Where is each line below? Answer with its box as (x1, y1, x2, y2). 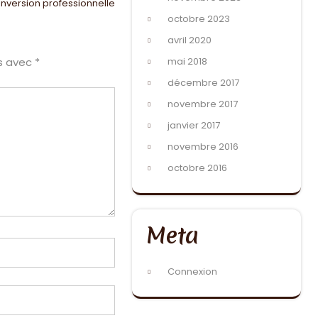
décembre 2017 (168, 76, 239, 89)
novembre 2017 (168, 97, 238, 111)
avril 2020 (168, 33, 212, 47)
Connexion (168, 265, 217, 278)
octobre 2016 (168, 161, 227, 175)
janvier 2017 (168, 119, 220, 132)
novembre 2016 (168, 140, 238, 153)
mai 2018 (168, 55, 207, 68)
